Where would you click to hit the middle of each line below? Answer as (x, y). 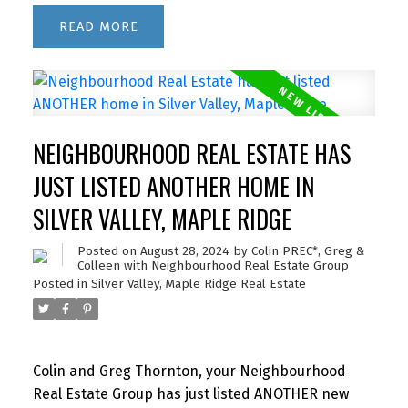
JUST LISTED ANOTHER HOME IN (173, 187)
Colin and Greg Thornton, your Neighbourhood (189, 371)
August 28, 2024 (184, 252)
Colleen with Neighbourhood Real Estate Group (213, 266)
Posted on (108, 252)
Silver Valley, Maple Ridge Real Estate (198, 285)
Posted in (60, 285)
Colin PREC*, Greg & (307, 252)
